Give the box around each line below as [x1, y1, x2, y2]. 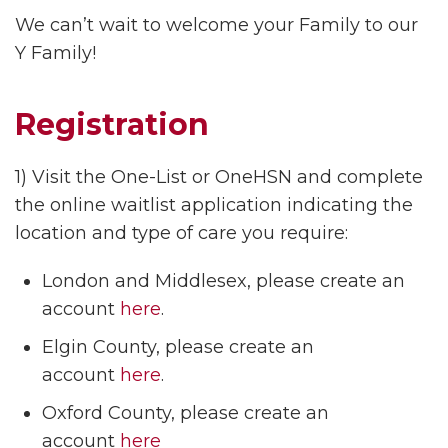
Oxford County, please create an [42, 402, 329, 424]
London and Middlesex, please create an [42, 270, 405, 292]
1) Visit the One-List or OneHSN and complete [15, 166, 423, 188]
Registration [15, 106, 209, 143]
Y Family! [15, 42, 101, 64]
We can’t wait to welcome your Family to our [15, 14, 418, 36]
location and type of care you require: [15, 222, 348, 244]
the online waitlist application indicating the [15, 194, 413, 216]
